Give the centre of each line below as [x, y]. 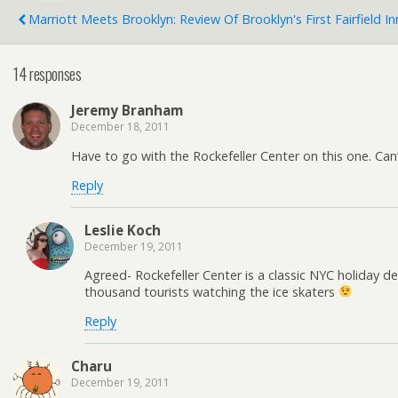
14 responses [48, 73]
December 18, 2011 [120, 127]
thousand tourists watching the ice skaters [211, 292]
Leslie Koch [123, 230]
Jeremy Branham [127, 111]
